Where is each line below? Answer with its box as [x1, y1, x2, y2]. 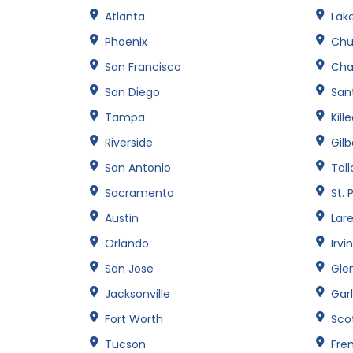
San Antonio [105, 159, 171, 176]
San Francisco [105, 58, 181, 75]
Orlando [105, 235, 149, 251]
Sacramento [105, 184, 174, 201]
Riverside [105, 134, 153, 150]
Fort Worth [105, 310, 163, 327]
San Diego [105, 84, 160, 100]
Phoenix [105, 33, 147, 50]
